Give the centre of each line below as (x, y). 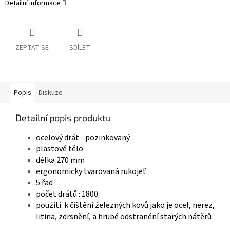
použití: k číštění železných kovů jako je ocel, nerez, (125, 206)
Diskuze (51, 93)
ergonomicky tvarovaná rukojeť (91, 172)
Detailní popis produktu (63, 118)
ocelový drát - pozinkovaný (83, 138)
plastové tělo (60, 149)
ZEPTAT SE (32, 48)
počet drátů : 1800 (67, 194)
